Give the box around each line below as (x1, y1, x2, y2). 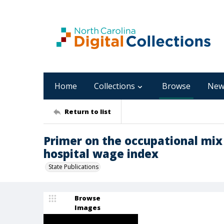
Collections (94, 80, 135, 91)
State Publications (48, 162, 98, 171)
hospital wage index (43, 146, 158, 161)
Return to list (64, 106, 111, 116)
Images (74, 203, 100, 212)
